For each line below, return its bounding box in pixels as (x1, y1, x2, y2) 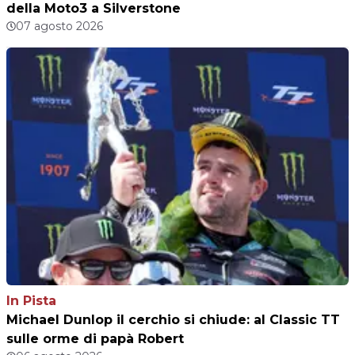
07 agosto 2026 (16, 19, 103, 34)
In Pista (6, 293, 56, 309)
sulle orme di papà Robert (6, 331, 184, 347)
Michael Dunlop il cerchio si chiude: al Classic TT (6, 312, 340, 328)
